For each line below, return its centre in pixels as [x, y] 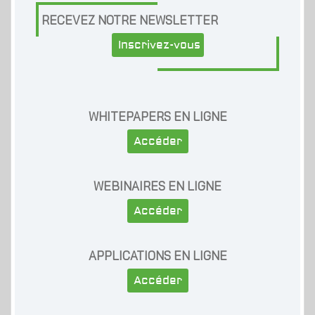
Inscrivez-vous [159, 45]
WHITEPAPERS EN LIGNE [157, 117]
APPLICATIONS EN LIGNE [157, 256]
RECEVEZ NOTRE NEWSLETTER [130, 20]
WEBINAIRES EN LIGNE [157, 186]
